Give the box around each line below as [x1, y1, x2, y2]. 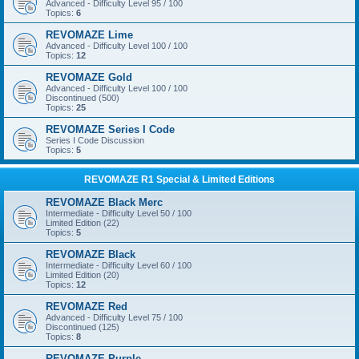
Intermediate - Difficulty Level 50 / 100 [46, 208, 192, 218]
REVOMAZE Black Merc [46, 196, 163, 208]
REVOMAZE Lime [46, 29, 133, 41]
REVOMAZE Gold [46, 71, 132, 83]
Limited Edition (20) [46, 270, 119, 280]
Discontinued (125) [46, 322, 119, 332]
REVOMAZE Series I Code [46, 123, 175, 135]
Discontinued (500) [46, 93, 119, 103]
